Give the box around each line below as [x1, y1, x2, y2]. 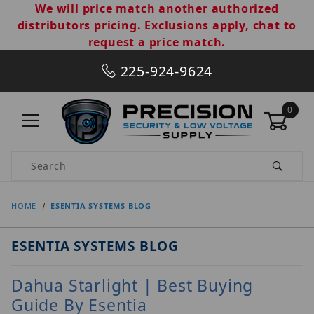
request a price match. [88, 34, 226, 50]
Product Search [12, 152, 92, 166]
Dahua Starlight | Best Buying [11, 273, 254, 296]
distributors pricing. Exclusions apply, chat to [17, 18, 297, 33]
